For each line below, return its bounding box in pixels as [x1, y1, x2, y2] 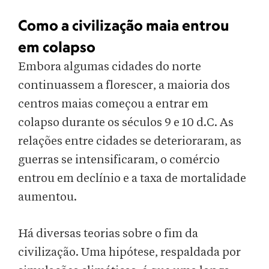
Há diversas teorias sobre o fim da [18, 228, 198, 240]
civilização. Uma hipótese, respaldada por [18, 246, 241, 259]
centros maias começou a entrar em [18, 98, 208, 110]
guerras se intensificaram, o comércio [18, 154, 220, 166]
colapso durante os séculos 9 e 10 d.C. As [18, 116, 234, 129]
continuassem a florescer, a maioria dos [18, 79, 230, 92]
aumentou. [18, 191, 77, 204]
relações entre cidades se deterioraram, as [18, 135, 241, 148]
